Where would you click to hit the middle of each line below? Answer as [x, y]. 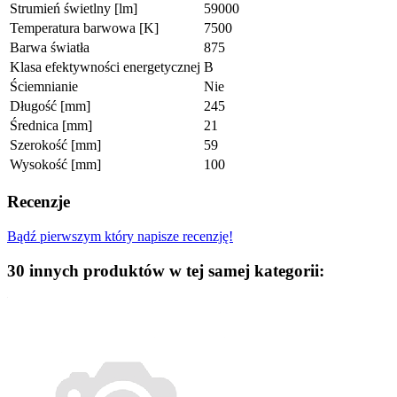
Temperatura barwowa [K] [84, 28]
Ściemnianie [44, 87]
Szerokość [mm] [55, 145]
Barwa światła [50, 48]
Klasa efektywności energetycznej [105, 67]
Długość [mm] [50, 106]
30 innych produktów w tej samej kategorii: [166, 270]
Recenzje [39, 202]
